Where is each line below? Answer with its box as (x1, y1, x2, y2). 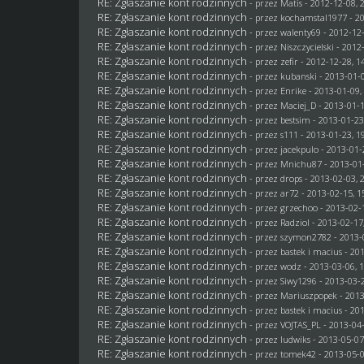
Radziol (280, 216, 310, 228)
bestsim (280, 114, 311, 126)
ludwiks (280, 333, 311, 345)
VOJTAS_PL (280, 318, 322, 331)
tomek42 (280, 348, 317, 360)
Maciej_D (280, 99, 317, 111)
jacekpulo (280, 143, 319, 155)
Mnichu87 (280, 158, 323, 170)
